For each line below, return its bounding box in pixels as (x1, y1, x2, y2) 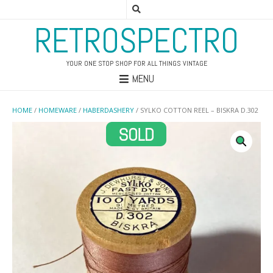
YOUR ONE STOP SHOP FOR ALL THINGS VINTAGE (66, 58, 207, 68)
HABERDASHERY (83, 105, 134, 115)
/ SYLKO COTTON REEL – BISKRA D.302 (134, 105, 258, 115)
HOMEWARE (38, 105, 77, 115)
